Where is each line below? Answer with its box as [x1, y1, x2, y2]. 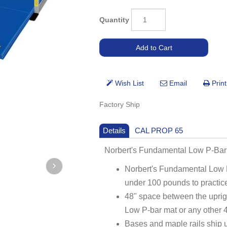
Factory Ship [99, 100, 140, 109]
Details [103, 126, 126, 135]
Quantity [99, 15, 130, 24]
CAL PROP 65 [135, 126, 183, 135]
